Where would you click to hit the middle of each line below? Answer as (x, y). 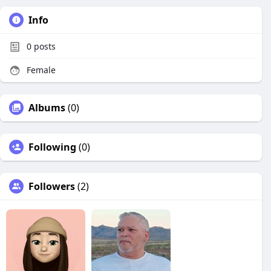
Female (40, 70)
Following (52, 147)
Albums (47, 108)
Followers (52, 186)
